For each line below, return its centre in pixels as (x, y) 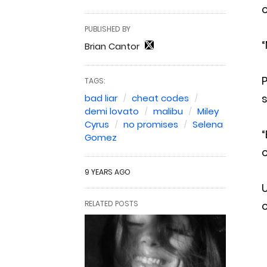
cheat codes (160, 98)
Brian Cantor (112, 46)
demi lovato (112, 111)
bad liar (101, 98)
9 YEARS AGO (108, 172)
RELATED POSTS (111, 204)
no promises (151, 124)
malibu (168, 111)
